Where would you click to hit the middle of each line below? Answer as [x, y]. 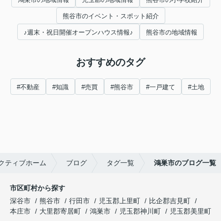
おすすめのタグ [110, 62]
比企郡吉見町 [170, 201]
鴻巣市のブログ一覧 [185, 163]
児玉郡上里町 [119, 201]
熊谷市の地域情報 [172, 32]
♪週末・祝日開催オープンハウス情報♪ [78, 32]
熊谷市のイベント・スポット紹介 [110, 16]
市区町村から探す [37, 188]
